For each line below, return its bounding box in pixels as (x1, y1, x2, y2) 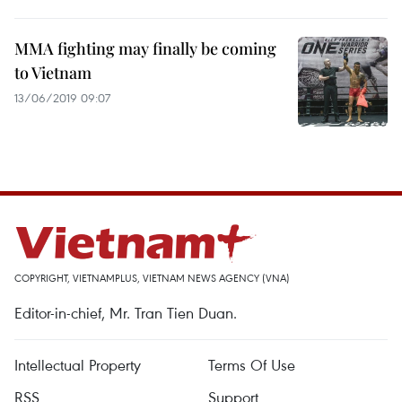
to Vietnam (14, 62, 92, 83)
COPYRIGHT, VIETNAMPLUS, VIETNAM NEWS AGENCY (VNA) (14, 271, 290, 284)
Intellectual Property (14, 354, 141, 375)
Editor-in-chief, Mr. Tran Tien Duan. (14, 302, 237, 323)
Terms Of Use (208, 354, 295, 375)
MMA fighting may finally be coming (14, 38, 276, 59)
